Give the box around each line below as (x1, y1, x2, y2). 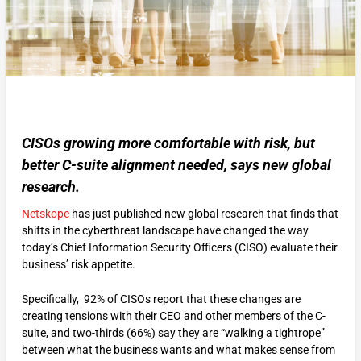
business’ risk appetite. (21, 257, 138, 271)
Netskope (21, 206, 69, 220)
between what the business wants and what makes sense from (21, 343, 335, 357)
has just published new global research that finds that (68, 206, 338, 220)
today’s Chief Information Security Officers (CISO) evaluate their (21, 240, 338, 254)
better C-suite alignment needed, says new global (21, 156, 331, 173)
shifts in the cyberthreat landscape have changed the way (21, 223, 309, 237)
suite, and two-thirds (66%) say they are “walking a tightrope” (21, 326, 325, 340)
